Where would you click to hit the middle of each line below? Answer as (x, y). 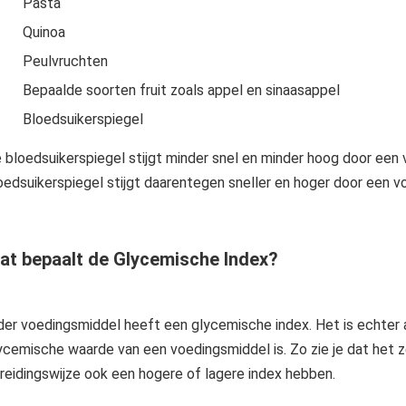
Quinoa (43, 32)
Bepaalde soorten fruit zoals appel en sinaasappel (181, 90)
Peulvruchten (65, 61)
